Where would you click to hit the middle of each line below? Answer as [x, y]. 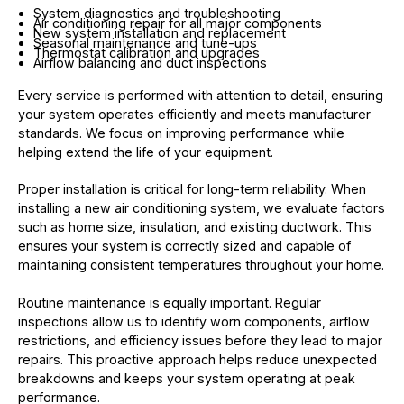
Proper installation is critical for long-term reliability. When [192, 189]
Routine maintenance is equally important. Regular [169, 302]
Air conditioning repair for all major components [177, 23]
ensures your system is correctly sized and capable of [184, 246]
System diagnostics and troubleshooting [156, 14]
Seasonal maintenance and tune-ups [145, 43]
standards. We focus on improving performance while [181, 133]
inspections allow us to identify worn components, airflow [193, 321]
